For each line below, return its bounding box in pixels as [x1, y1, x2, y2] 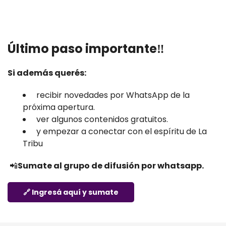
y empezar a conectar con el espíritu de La [34, 126, 207, 137]
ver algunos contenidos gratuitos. [34, 114, 168, 125]
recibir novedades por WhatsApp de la [34, 89, 190, 101]
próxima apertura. [23, 101, 95, 113]
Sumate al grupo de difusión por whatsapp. [18, 160, 204, 172]
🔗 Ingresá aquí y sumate [23, 187, 119, 197]
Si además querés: [8, 67, 86, 79]
